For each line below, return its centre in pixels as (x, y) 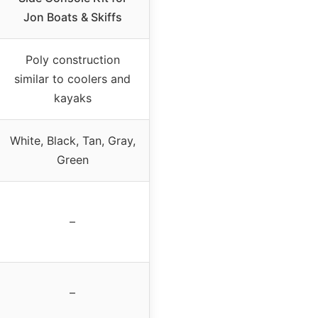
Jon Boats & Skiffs (72, 17)
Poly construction (72, 60)
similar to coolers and (72, 79)
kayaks (72, 98)
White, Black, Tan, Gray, (72, 141)
